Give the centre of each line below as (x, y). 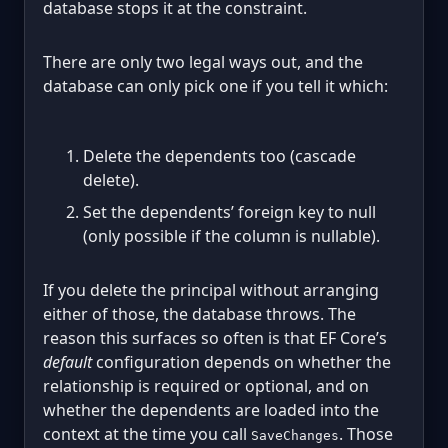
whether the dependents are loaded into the (211, 409)
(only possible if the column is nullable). (231, 235)
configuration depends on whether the (241, 361)
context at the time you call (147, 433)
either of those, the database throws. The (199, 313)
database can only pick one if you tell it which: (215, 85)
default (67, 361)
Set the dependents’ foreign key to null (229, 211)
